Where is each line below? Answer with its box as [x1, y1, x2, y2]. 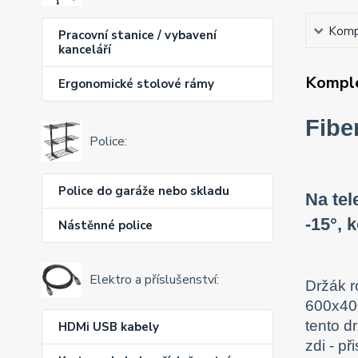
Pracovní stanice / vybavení [58, 26, 217, 43]
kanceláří [58, 41, 111, 58]
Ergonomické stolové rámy [58, 75, 214, 92]
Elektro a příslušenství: [89, 271, 219, 289]
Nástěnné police [58, 217, 153, 233]
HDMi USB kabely [58, 319, 159, 336]
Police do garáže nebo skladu [58, 182, 229, 199]
